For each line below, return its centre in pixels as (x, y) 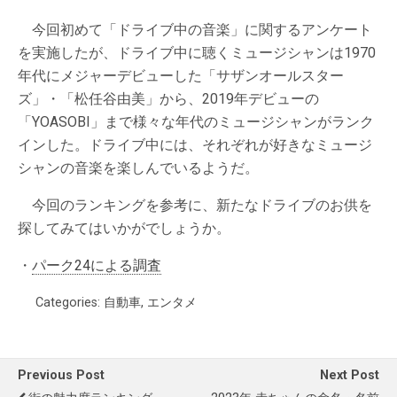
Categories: (70, 303)
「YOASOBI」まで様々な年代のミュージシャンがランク (196, 122)
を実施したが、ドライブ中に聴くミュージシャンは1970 (197, 53)
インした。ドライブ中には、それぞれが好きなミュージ (195, 145)
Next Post (350, 376)
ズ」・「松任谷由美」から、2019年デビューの (168, 99)
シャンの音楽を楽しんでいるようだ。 (138, 168)
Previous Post (61, 376)
